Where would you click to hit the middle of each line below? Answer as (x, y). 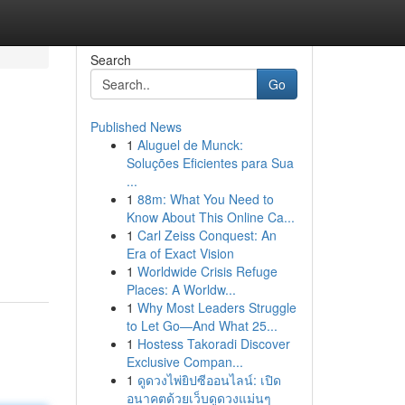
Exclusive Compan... (184, 362)
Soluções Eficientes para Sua (210, 163)
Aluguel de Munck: (190, 145)
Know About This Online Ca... (210, 217)
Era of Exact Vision (180, 253)
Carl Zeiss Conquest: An (207, 235)
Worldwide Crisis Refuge (207, 271)
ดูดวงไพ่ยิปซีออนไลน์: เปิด (209, 380)
